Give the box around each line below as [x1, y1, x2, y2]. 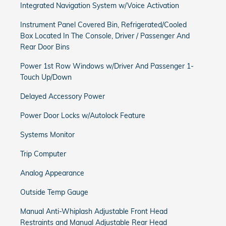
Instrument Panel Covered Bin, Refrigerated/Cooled [20, 20, 187, 29]
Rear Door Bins [20, 42, 70, 51]
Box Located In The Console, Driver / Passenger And [20, 31, 190, 40]
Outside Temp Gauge [20, 188, 88, 197]
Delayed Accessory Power [20, 92, 105, 101]
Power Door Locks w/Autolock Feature [20, 111, 145, 120]
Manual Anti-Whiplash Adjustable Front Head [20, 207, 167, 216]
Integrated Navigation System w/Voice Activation [20, 1, 179, 10]
